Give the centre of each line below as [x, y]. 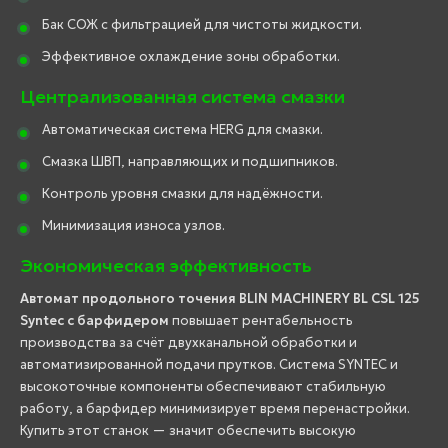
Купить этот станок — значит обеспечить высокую [188, 431]
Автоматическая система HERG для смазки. [182, 130]
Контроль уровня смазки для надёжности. [182, 194]
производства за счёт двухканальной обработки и [188, 343]
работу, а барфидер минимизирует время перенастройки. [215, 409]
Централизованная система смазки [182, 97]
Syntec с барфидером [94, 321]
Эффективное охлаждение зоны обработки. [191, 57]
